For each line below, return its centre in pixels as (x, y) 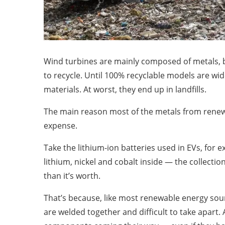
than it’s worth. (73, 176)
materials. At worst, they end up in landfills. (126, 89)
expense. (62, 125)
